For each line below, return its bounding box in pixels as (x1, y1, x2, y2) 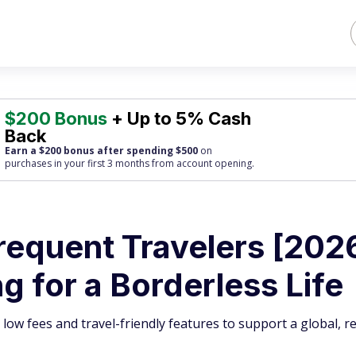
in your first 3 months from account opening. (52, 157, 255, 170)
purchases (5, 157, 52, 170)
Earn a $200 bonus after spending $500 (5, 144, 199, 157)
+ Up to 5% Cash (107, 108, 252, 129)
